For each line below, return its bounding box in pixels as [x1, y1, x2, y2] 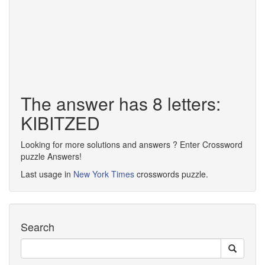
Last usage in [21, 168, 73, 180]
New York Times [73, 168, 134, 180]
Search [21, 219, 54, 234]
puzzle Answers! [21, 150, 82, 162]
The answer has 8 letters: [21, 91, 221, 116]
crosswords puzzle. [134, 168, 208, 180]
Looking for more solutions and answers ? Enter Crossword [21, 138, 243, 150]
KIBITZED [21, 110, 100, 135]
